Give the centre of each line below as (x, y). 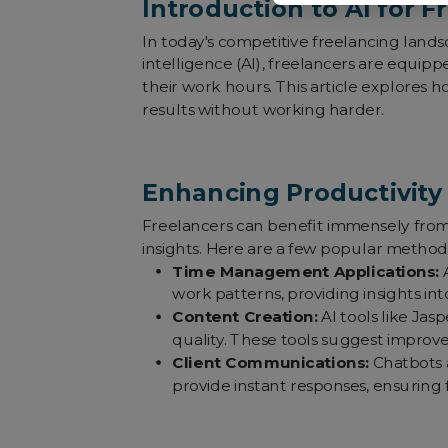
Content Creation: (245, 316)
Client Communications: (270, 362)
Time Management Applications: (306, 271)
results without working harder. (263, 109)
